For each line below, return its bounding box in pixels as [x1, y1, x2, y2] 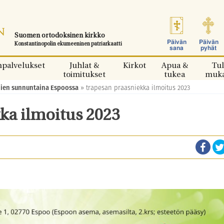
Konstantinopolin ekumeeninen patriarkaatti [14, 41, 122, 47]
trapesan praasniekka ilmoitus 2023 [86, 83, 190, 92]
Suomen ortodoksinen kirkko [14, 32, 105, 39]
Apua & [161, 62, 188, 70]
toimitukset [62, 71, 105, 79]
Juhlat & [69, 62, 99, 70]
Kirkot [123, 62, 146, 70]
